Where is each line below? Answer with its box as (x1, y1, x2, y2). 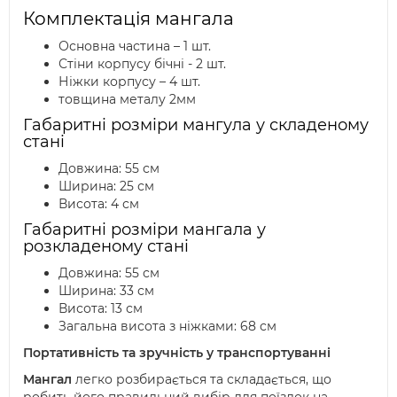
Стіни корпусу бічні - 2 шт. (58, 56, 226, 72)
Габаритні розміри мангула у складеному (23, 115, 369, 135)
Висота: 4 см (58, 196, 139, 212)
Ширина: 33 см (58, 283, 154, 299)
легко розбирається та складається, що (72, 371, 331, 387)
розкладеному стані (23, 237, 189, 256)
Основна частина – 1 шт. (58, 38, 211, 54)
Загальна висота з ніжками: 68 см (58, 318, 276, 334)
